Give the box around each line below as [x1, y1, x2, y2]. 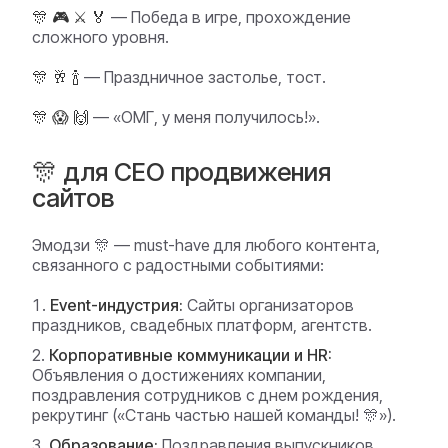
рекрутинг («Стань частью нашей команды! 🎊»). [32, 405, 396, 425]
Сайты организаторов [183, 295, 354, 315]
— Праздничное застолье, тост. [80, 67, 326, 87]
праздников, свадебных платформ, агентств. [32, 315, 372, 335]
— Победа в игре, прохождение [107, 7, 351, 27]
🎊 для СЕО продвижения [32, 156, 331, 187]
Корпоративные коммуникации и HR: [49, 345, 332, 365]
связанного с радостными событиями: [32, 255, 324, 275]
